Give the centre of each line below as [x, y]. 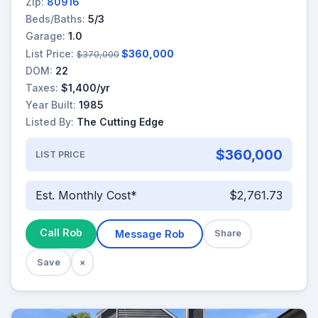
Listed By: [50, 122]
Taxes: [42, 87]
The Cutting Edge [120, 122]
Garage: [45, 36]
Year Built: [51, 105]
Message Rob [150, 234]
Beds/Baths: [55, 19]
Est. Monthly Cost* [86, 196]
